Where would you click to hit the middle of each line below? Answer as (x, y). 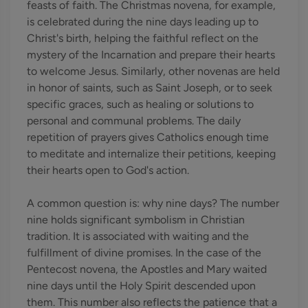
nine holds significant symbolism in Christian (136, 220)
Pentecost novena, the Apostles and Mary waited (147, 269)
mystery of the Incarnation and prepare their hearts (151, 55)
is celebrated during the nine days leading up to (143, 22)
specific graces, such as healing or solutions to (140, 104)
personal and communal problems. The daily (134, 121)
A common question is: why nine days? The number (153, 203)
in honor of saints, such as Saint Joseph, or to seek (150, 88)
